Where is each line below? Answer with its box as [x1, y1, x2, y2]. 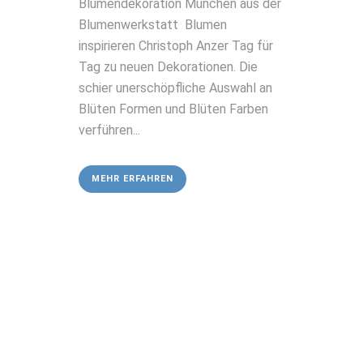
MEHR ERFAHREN [92, 173, 173, 184]
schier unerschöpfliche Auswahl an [79, 79, 272, 96]
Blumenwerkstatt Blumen [79, 16, 227, 32]
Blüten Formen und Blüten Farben [79, 100, 268, 117]
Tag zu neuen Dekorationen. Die [79, 58, 258, 75]
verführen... [79, 122, 140, 138]
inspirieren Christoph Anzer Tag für [79, 37, 273, 53]
